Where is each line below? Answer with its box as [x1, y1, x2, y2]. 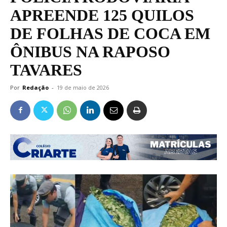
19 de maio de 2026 [57, 83, 109, 91]
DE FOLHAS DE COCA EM [10, 24, 210, 43]
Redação [22, 83, 49, 91]
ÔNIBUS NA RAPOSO [10, 42, 170, 61]
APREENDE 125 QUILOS [10, 6, 194, 24]
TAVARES [10, 60, 82, 79]
